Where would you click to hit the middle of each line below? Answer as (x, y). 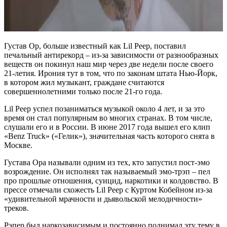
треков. (16, 208)
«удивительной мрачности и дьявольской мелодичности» (103, 199)
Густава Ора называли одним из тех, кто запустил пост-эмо (107, 162)
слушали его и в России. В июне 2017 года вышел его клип (107, 127)
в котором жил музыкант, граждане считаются (84, 82)
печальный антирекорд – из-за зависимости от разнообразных (111, 55)
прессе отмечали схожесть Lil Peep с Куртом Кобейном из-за (108, 190)
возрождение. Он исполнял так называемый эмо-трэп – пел (107, 171)
